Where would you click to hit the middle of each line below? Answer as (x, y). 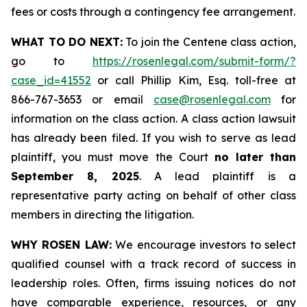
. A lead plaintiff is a (218, 176)
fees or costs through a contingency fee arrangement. (153, 12)
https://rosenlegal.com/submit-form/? (194, 61)
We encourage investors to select (204, 245)
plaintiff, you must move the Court (113, 157)
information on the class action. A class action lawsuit (153, 119)
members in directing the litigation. (102, 214)
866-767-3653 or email (82, 99)
